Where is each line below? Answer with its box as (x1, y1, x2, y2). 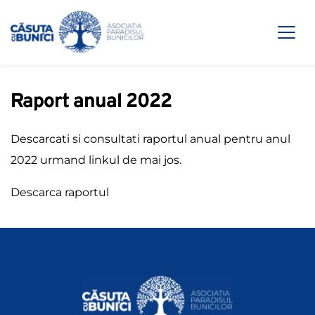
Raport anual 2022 (11, 89, 172, 115)
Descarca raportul (11, 186, 109, 200)
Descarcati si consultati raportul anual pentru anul (11, 132, 290, 146)
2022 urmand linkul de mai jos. (11, 153, 184, 167)
